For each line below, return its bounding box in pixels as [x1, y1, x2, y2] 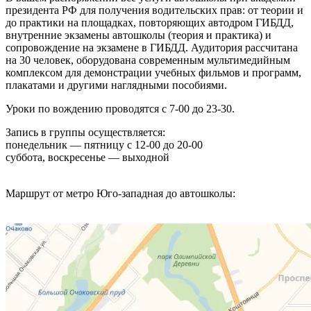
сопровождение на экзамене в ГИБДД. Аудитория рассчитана [6, 42, 298, 54]
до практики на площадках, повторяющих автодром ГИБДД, [6, 17, 294, 29]
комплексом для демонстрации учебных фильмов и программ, [6, 67, 301, 79]
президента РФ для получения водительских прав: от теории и [6, 4, 303, 17]
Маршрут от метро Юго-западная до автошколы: [6, 187, 235, 200]
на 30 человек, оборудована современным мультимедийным [6, 54, 290, 67]
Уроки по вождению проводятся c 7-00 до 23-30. [6, 103, 235, 115]
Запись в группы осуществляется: [6, 126, 165, 139]
